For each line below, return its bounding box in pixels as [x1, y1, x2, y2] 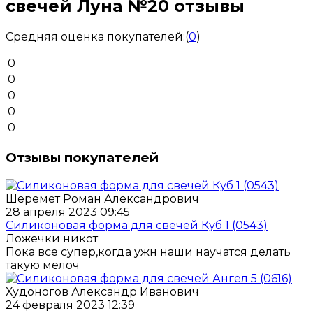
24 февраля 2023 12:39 [6, 298, 135, 312]
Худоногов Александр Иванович [6, 284, 199, 298]
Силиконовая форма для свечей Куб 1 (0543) [6, 218, 268, 232]
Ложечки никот [6, 231, 98, 245]
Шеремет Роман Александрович [6, 191, 199, 205]
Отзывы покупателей [6, 149, 159, 166]
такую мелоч [6, 258, 80, 272]
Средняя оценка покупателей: [6, 30, 185, 44]
